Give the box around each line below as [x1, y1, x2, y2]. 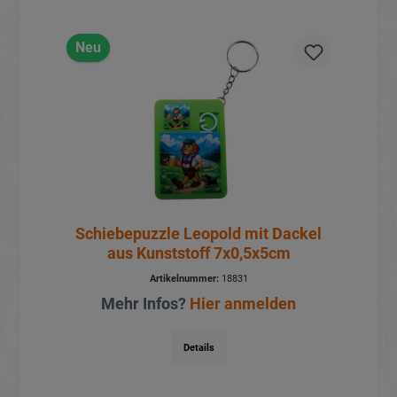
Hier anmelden [190, 293, 296, 313]
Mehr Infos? [101, 293, 190, 313]
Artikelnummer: [149, 272, 219, 284]
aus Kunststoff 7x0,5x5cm [106, 243, 291, 262]
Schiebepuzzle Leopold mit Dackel [75, 223, 322, 243]
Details [183, 341, 214, 354]
